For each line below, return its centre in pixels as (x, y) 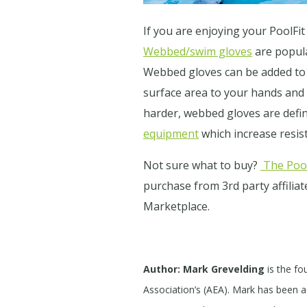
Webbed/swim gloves (198, 51)
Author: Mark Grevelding (204, 269)
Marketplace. (178, 206)
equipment (171, 134)
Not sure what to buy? (202, 165)
